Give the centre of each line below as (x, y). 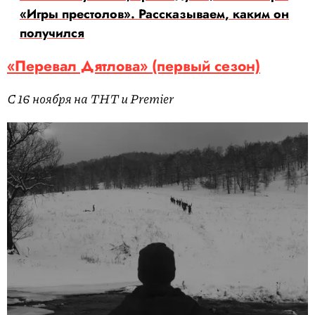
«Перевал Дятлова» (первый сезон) (134, 66)
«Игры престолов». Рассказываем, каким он (154, 14)
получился (52, 33)
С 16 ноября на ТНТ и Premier (90, 99)
